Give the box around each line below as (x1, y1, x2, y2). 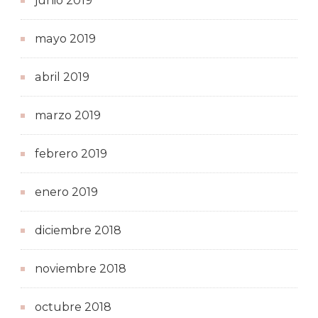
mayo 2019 (35, 31, 96, 45)
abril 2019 (35, 70, 89, 84)
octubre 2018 (35, 300, 111, 314)
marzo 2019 (35, 108, 101, 122)
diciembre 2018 (35, 223, 121, 237)
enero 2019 (35, 185, 98, 199)
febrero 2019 (35, 146, 107, 160)
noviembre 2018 (35, 261, 126, 275)
